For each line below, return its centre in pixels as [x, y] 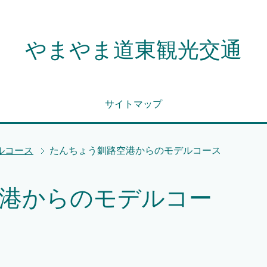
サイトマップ [133, 104]
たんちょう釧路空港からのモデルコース [135, 150]
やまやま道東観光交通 [133, 50]
